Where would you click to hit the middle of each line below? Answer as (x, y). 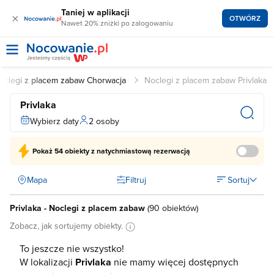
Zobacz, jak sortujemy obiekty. (68, 226)
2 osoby (104, 121)
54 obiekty (73, 151)
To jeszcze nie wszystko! (72, 248)
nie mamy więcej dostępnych (175, 262)
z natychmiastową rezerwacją (141, 151)
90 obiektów (173, 208)
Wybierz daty (54, 121)
